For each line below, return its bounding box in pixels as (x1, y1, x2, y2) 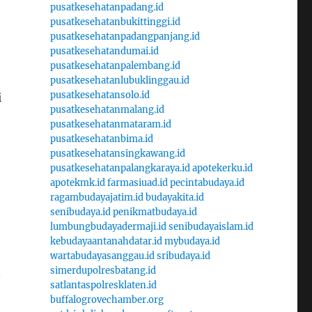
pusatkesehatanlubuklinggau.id (49, 74, 189, 86)
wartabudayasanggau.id (49, 249, 155, 262)
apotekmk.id (49, 176, 105, 189)
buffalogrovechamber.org (49, 293, 164, 306)
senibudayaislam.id (168, 220, 253, 233)
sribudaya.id (156, 249, 210, 262)
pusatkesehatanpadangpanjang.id (49, 30, 200, 42)
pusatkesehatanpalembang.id (49, 59, 180, 72)
